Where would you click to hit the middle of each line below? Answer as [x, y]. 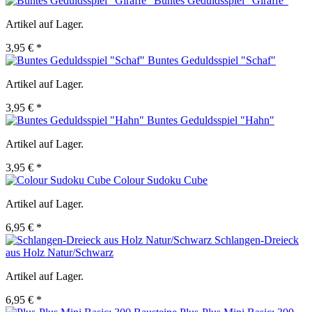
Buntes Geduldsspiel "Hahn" [211, 120]
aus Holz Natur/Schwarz [60, 253]
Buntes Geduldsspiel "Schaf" [212, 61]
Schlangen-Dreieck [257, 240]
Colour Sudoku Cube [161, 180]
